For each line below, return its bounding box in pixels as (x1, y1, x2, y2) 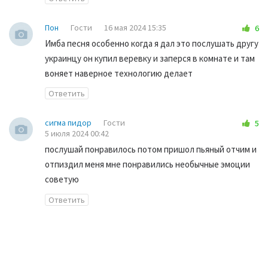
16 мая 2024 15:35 (104, 22, 166, 33)
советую (45, 173, 79, 185)
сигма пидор (45, 117, 92, 129)
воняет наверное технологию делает (45, 67, 193, 79)
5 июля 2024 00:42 (45, 128, 109, 139)
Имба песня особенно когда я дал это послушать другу (45, 37, 258, 49)
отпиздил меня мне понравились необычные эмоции (45, 159, 250, 170)
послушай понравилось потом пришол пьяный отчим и (45, 144, 257, 156)
